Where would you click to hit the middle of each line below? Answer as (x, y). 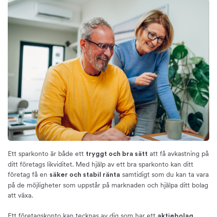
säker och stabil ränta (85, 175)
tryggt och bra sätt (117, 154)
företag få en (29, 175)
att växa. (20, 195)
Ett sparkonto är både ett (47, 154)
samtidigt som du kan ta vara (164, 175)
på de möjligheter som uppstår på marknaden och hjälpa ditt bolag (108, 185)
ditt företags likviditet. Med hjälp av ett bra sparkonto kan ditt (101, 164)
